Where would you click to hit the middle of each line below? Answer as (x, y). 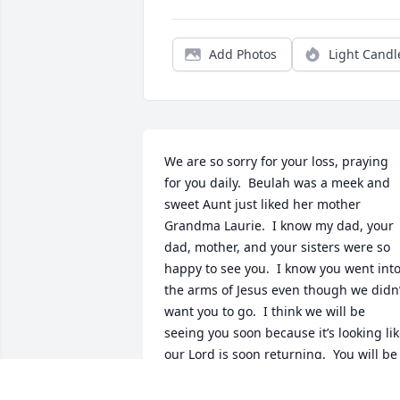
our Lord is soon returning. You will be (281, 354)
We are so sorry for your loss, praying (276, 162)
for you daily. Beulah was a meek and (277, 183)
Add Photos (243, 54)
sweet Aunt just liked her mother (262, 204)
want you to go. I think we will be (265, 312)
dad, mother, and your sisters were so (277, 247)
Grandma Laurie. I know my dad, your (279, 226)
